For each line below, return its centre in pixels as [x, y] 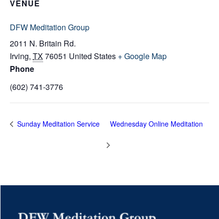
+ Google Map [142, 56]
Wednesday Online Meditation [156, 123]
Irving [19, 56]
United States [92, 56]
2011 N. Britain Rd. [43, 43]
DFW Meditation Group [50, 27]
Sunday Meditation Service [58, 123]
